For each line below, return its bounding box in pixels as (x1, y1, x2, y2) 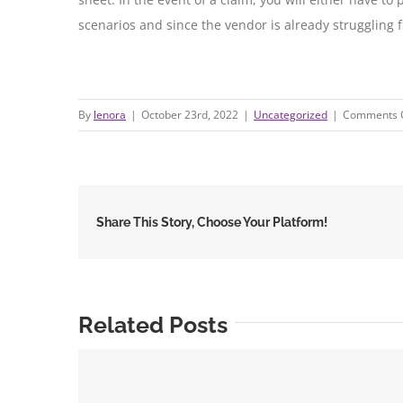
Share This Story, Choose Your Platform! (96, 214, 327, 229)
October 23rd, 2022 (141, 106, 238, 122)
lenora (94, 106, 126, 122)
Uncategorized (254, 106, 327, 122)
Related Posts (78, 310, 228, 338)
